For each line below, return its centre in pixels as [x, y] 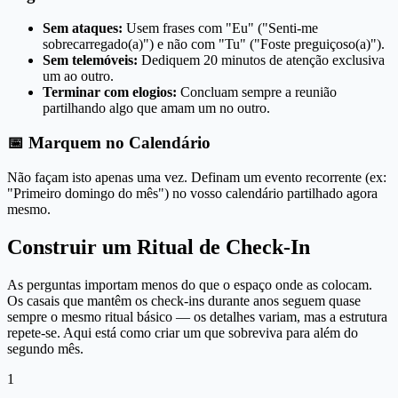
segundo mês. [45, 348]
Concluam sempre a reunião [259, 92]
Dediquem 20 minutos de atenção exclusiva [263, 60]
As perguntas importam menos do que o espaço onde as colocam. [190, 284]
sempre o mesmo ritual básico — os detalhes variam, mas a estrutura [197, 316]
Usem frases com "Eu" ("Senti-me [222, 28]
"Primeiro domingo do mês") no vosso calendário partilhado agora [192, 193]
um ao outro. [78, 76]
